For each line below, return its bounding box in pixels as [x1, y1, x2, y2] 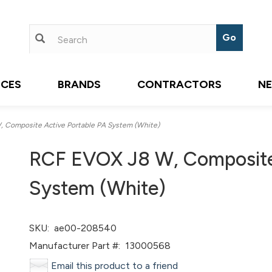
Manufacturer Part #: [29, 240, 121, 251]
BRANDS [58, 78, 101, 91]
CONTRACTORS [137, 78, 222, 91]
